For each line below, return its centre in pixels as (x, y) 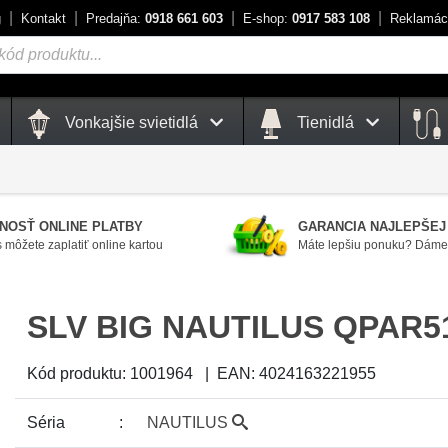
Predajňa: (113, 18)
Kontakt (43, 18)
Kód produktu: (76, 373)
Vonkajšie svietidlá (131, 122)
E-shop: (265, 18)
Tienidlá (325, 122)
